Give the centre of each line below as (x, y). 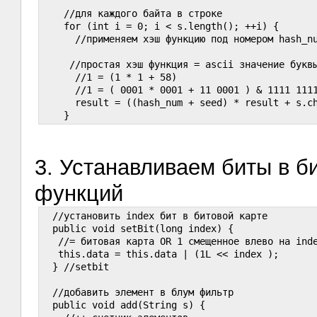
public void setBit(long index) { (138, 228)
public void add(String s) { (123, 305)
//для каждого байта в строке (132, 13)
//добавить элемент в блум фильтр (138, 292)
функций (79, 193)
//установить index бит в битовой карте (155, 215)
